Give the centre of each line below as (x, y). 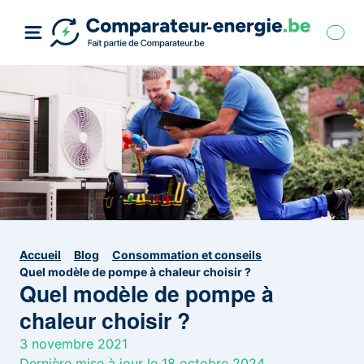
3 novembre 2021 (74, 344)
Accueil (40, 255)
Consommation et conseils (187, 255)
